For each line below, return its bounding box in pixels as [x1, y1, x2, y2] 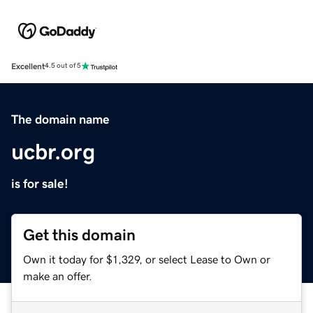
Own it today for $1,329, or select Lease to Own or [23, 253, 270, 265]
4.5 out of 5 [45, 62, 81, 70]
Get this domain [23, 226, 136, 243]
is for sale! [11, 177, 68, 190]
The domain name [11, 112, 110, 126]
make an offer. [23, 270, 92, 282]
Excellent [11, 61, 45, 71]
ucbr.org [11, 140, 95, 163]
